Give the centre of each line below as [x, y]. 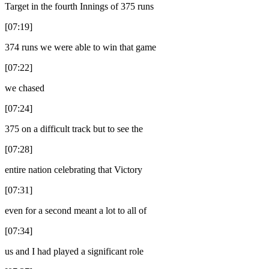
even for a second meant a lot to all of [76, 210]
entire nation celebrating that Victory [74, 169]
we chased [25, 88]
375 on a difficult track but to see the [74, 128]
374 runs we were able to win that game [80, 47]
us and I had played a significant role [74, 251]
